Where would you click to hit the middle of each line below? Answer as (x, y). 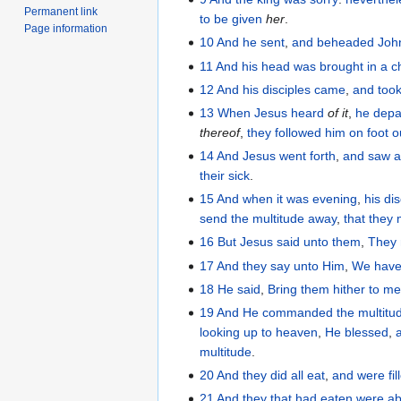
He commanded (288, 313)
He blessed (357, 333)
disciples (287, 89)
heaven (297, 333)
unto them (333, 242)
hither (350, 289)
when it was (276, 199)
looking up (229, 333)
